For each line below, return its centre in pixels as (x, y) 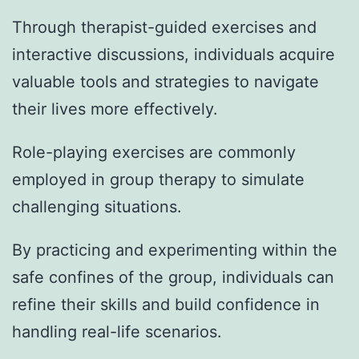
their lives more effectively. (115, 109)
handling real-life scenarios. (117, 331)
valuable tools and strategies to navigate (165, 82)
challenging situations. (97, 206)
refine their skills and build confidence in (166, 304)
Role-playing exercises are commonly (154, 152)
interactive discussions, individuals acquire (173, 54)
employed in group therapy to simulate (158, 179)
